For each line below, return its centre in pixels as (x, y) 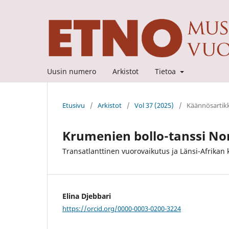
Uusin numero (72, 71)
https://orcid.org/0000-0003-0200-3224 (122, 208)
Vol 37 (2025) (154, 105)
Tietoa (166, 71)
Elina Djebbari (87, 196)
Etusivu (74, 105)
